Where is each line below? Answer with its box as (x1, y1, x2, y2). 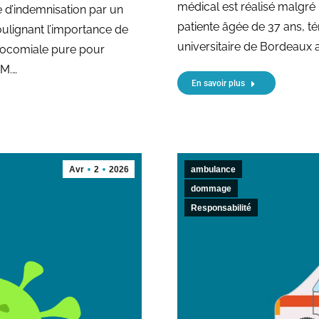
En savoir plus (192, 78, 245, 88)
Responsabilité (191, 202, 251, 213)
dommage (191, 183, 231, 194)
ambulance (191, 164, 236, 174)
